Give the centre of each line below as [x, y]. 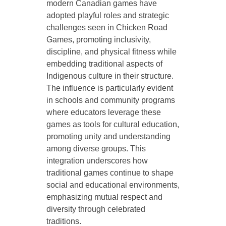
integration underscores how [97, 161]
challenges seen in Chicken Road [107, 28]
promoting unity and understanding [108, 137]
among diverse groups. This [96, 149]
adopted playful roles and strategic [107, 16]
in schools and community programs [110, 100]
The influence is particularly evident [109, 88]
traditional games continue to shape [110, 173]
